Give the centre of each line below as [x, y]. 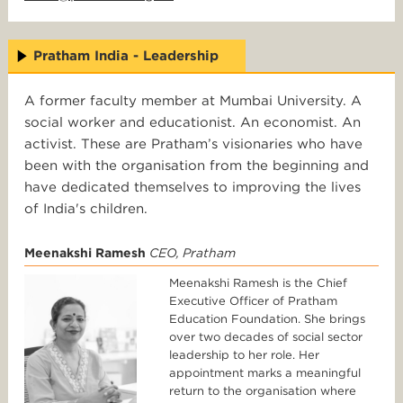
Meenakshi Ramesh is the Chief [259, 283]
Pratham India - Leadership [126, 56]
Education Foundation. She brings [268, 319]
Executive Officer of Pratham [254, 301]
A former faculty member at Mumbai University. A [193, 101]
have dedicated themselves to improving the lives [193, 188]
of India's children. [86, 209]
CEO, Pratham [193, 253]
